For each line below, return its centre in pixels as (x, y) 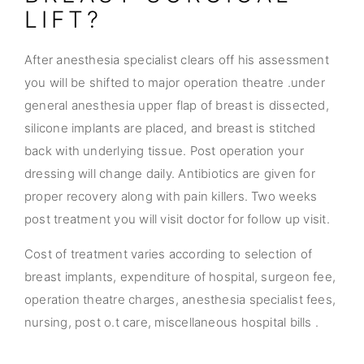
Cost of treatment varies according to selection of (169, 254)
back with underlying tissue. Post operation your (164, 151)
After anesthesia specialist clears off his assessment (177, 60)
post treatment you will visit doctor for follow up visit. (177, 219)
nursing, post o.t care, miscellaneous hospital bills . (172, 322)
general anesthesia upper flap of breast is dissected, (177, 105)
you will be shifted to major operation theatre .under (175, 82)
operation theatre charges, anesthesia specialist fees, (180, 299)
